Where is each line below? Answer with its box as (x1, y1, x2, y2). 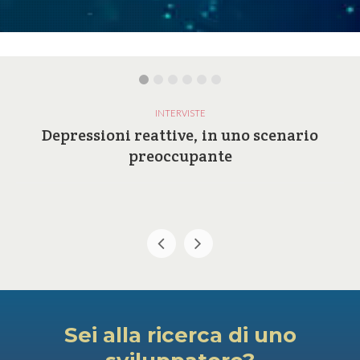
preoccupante (128, 145, 232, 167)
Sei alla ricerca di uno (63, 322, 297, 349)
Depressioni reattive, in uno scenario (42, 125, 318, 146)
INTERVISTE (154, 108, 206, 119)
